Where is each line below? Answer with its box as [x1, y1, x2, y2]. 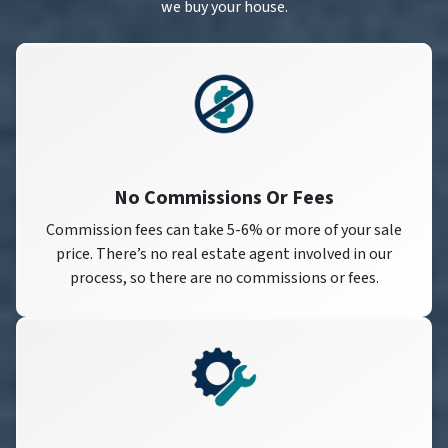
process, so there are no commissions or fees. [69, 266, 379, 289]
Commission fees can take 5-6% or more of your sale [46, 218, 402, 241]
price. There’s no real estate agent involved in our [56, 242, 392, 265]
